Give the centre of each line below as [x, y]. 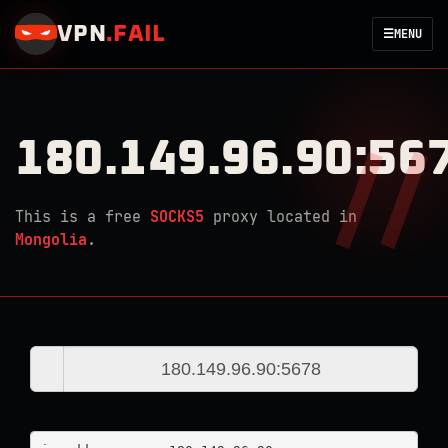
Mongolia [51, 240]
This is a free [82, 217]
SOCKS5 [177, 217]
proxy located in [280, 217]
